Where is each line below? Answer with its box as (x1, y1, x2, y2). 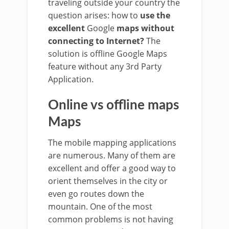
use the (140, 10, 170, 21)
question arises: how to (48, 10, 140, 21)
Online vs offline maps (48, 99, 179, 112)
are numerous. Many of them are (48, 150, 175, 161)
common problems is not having (48, 214, 173, 225)
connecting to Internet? (48, 35, 144, 47)
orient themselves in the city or (48, 175, 168, 187)
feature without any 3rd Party (48, 61, 162, 72)
